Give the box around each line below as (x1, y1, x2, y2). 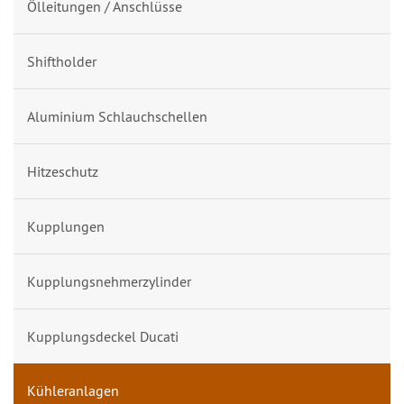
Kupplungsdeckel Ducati (27, 327, 179, 346)
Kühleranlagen (27, 381, 119, 400)
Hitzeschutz (27, 162, 98, 181)
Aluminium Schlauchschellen (27, 107, 207, 126)
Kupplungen (27, 217, 105, 236)
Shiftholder (27, 52, 96, 71)
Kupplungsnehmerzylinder (27, 272, 191, 291)
